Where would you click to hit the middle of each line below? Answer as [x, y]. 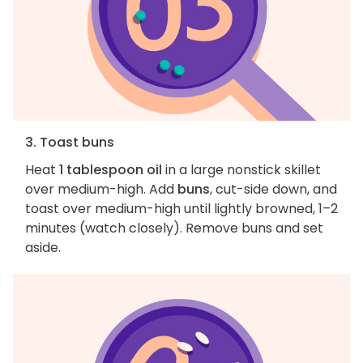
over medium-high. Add [101, 189]
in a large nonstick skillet [241, 169]
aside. [43, 247]
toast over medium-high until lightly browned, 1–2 [181, 208]
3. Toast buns [70, 142]
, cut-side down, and [273, 189]
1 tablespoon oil [111, 169]
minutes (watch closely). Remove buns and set [174, 228]
